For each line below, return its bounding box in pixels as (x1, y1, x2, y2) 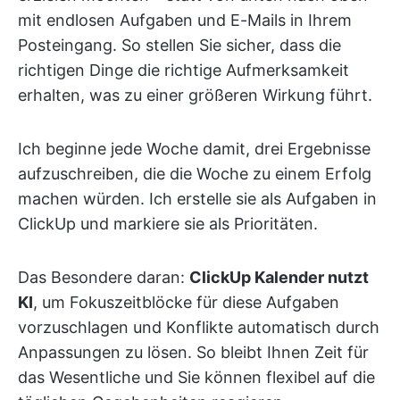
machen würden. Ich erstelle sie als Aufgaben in (18, 189, 377, 208)
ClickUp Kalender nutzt (189, 268, 369, 287)
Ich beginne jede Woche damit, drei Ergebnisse (18, 139, 371, 158)
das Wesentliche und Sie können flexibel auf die (18, 368, 375, 387)
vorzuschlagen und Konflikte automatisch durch (18, 318, 379, 337)
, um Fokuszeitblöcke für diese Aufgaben (33, 293, 339, 312)
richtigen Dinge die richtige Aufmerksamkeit (18, 61, 349, 79)
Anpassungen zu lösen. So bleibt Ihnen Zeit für (18, 343, 369, 362)
